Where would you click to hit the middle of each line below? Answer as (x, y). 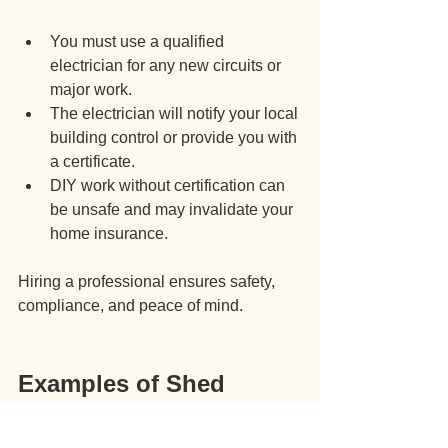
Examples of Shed (125, 384)
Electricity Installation (146, 419)
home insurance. (109, 234)
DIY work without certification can (169, 186)
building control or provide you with (175, 138)
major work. (91, 90)
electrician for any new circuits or (167, 66)
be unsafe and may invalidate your (173, 210)
